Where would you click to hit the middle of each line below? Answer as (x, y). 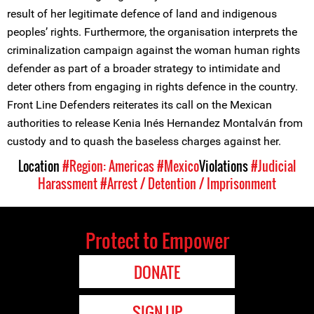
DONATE (157, 272)
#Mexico (178, 166)
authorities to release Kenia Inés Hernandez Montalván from (155, 123)
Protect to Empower (157, 240)
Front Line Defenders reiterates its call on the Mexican (139, 105)
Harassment (68, 184)
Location (40, 166)
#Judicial (273, 166)
